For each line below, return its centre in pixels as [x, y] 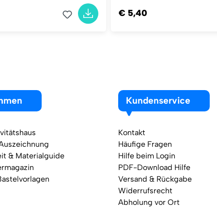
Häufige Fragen [145, 144]
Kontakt [132, 132]
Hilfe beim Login [147, 156]
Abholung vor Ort [149, 202]
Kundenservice [158, 101]
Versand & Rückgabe [155, 179]
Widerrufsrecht [145, 191]
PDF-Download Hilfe [154, 167]
